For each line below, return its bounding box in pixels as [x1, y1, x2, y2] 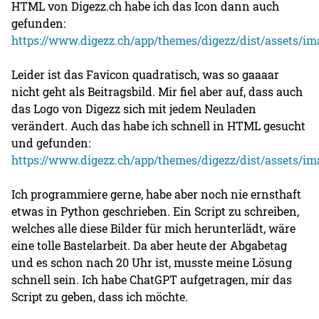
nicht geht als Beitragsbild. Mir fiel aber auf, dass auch [11, 83, 303, 99]
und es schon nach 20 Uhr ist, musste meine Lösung [11, 254, 293, 270]
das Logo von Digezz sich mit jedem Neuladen [11, 100, 257, 116]
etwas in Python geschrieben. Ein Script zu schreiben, [11, 203, 300, 219]
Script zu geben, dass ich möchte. [11, 288, 189, 304]
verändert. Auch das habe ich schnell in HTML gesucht [11, 117, 306, 133]
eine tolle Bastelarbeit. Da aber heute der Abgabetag [11, 237, 288, 253]
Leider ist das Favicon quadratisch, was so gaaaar [11, 66, 280, 82]
